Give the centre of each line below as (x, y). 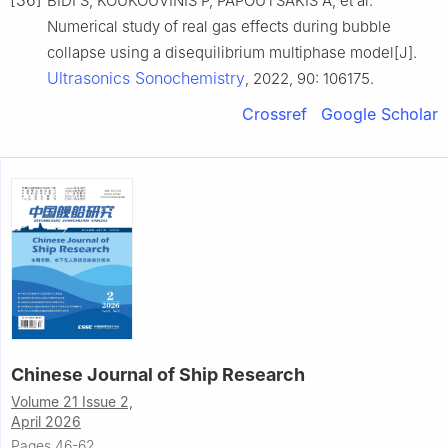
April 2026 (46, 422)
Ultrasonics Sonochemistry (146, 78)
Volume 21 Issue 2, (72, 402)
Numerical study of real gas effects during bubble (219, 27)
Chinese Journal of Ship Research (158, 375)
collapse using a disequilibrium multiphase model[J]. (232, 53)
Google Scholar (379, 114)
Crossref (274, 114)
